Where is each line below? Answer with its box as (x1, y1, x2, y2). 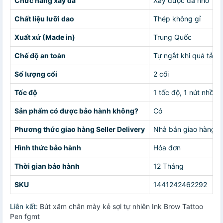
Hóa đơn (153, 143, 181, 152)
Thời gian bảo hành (14, 162, 80, 171)
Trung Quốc (153, 33, 192, 42)
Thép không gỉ (153, 14, 201, 23)
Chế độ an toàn (14, 51, 66, 60)
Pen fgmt (10, 212, 40, 221)
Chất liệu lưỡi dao (14, 14, 74, 23)
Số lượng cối (14, 70, 57, 79)
